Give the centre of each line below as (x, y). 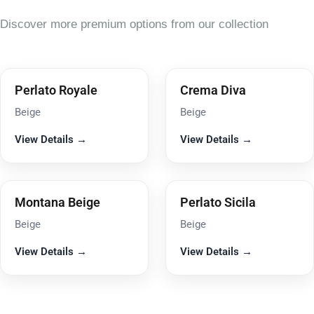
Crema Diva (213, 91)
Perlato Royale (56, 91)
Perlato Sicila (218, 203)
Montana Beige (57, 203)
